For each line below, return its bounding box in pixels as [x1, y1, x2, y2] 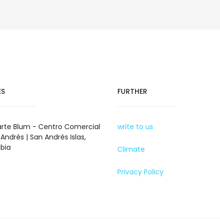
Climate [117, 144, 145, 154]
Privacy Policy [117, 167, 164, 177]
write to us [117, 122, 153, 132]
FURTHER [117, 86, 147, 96]
